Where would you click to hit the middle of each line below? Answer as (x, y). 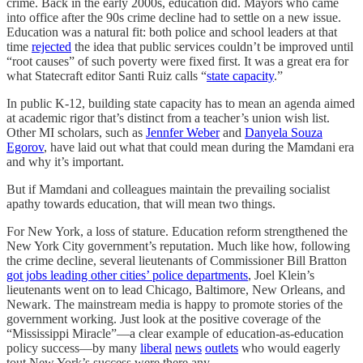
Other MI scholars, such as (76, 132)
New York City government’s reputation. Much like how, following (178, 246)
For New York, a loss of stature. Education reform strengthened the (177, 231)
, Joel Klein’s (281, 275)
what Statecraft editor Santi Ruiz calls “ (107, 75)
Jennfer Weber (183, 132)
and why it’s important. (65, 161)
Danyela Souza (284, 132)
